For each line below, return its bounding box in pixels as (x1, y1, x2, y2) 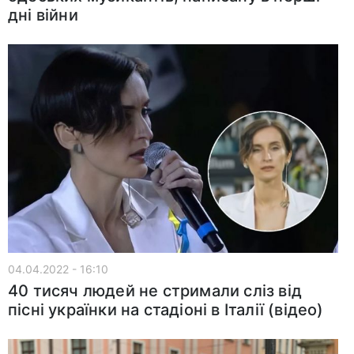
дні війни (8, 6, 78, 25)
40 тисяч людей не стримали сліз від (8, 281, 303, 300)
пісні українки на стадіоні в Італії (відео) (8, 299, 324, 319)
